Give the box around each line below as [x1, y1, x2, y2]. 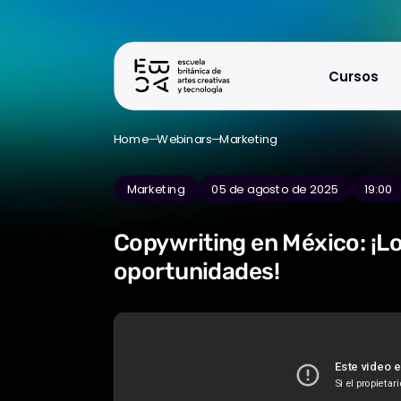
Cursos [328, 66, 379, 86]
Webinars [157, 130, 212, 148]
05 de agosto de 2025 [211, 180, 338, 198]
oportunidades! [113, 257, 281, 286]
